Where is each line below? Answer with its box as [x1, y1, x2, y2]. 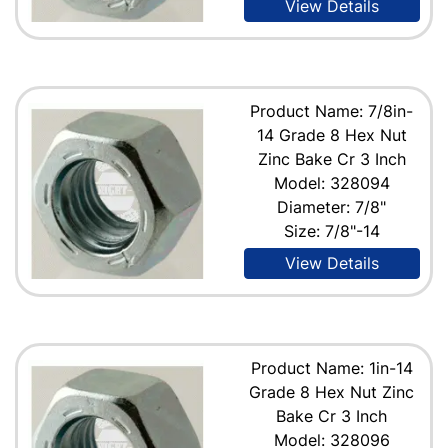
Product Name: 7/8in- [250, 100, 414, 121]
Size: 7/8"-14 [283, 220, 380, 241]
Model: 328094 [273, 172, 390, 193]
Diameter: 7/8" [277, 196, 387, 217]
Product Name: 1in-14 [250, 357, 413, 378]
